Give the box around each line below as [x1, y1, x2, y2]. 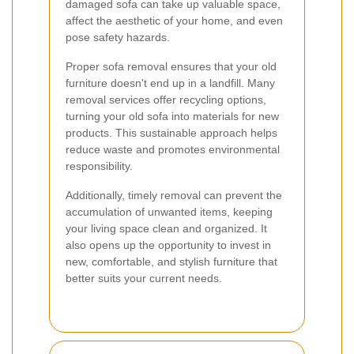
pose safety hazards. [66, 31, 170, 44]
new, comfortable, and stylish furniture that [66, 255, 277, 269]
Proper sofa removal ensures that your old [66, 60, 277, 73]
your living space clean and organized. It [66, 222, 267, 235]
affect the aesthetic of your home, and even [66, 14, 283, 28]
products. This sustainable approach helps [66, 126, 277, 140]
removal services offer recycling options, [66, 93, 266, 107]
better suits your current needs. [66, 272, 222, 285]
